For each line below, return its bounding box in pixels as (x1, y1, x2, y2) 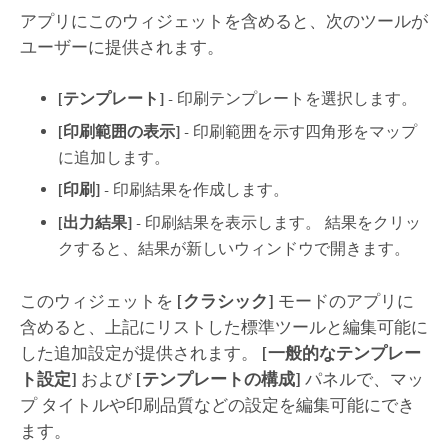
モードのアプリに (273, 291, 414, 312)
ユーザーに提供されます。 (19, 36, 224, 57)
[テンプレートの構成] (135, 369, 301, 390)
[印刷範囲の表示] (58, 121, 181, 141)
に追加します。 (58, 147, 171, 167)
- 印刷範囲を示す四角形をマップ (180, 121, 418, 141)
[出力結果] (58, 212, 133, 232)
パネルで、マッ (300, 369, 424, 390)
